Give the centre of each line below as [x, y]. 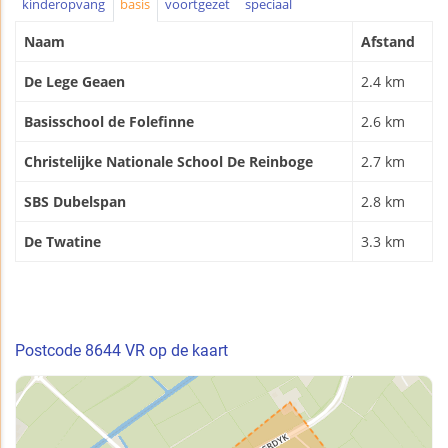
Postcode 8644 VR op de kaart [121, 350]
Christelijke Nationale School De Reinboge [168, 161]
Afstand [388, 41]
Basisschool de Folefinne [109, 121]
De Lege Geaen [74, 81]
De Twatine [62, 241]
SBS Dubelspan [75, 201]
